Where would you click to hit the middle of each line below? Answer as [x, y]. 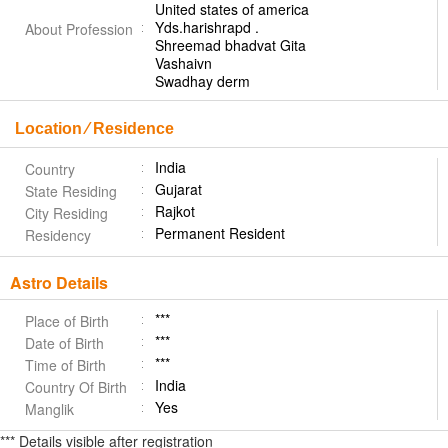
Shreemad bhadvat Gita [230, 45]
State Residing [71, 191]
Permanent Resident [220, 233]
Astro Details [59, 282]
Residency [58, 235]
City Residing [66, 213]
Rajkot [175, 211]
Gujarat [178, 189]
